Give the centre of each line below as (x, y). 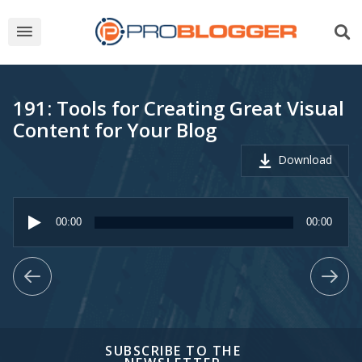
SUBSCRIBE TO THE (173, 351)
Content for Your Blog (115, 130)
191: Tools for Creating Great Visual (179, 108)
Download (305, 160)
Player (31, 218)
